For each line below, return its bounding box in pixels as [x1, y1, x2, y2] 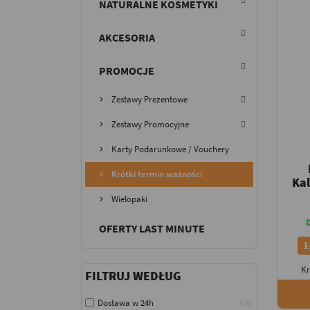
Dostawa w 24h [98, 296, 154, 309]
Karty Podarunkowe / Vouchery [111, 143, 229, 155]
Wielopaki [111, 192, 147, 205]
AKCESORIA [99, 30, 155, 44]
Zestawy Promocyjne [111, 118, 189, 130]
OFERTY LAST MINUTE [99, 221, 205, 235]
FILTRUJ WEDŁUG [85, 267, 181, 284]
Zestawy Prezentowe [111, 93, 188, 105]
